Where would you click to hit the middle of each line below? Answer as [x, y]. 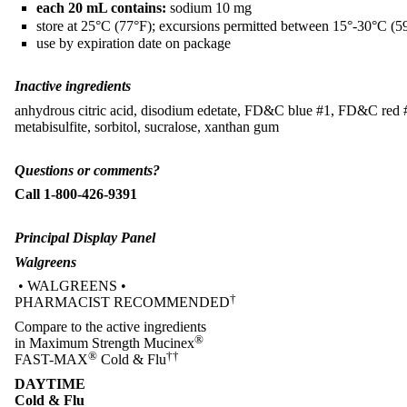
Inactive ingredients [73, 86]
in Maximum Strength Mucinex [104, 343]
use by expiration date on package [134, 44]
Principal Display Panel [87, 237]
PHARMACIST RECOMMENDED [122, 303]
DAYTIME [50, 384]
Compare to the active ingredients [110, 327]
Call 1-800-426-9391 [76, 194]
